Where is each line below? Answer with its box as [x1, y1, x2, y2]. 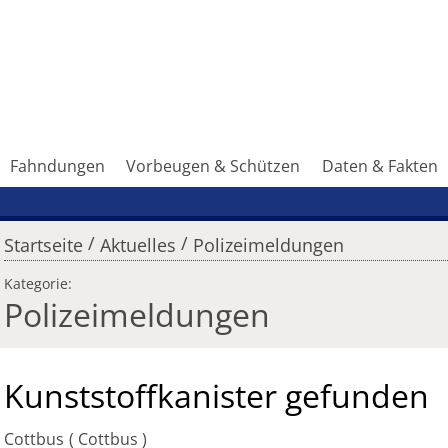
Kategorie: [4, 274, 72, 294]
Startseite [4, 233, 83, 258]
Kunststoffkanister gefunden [4, 374, 429, 418]
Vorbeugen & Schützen [126, 155, 301, 178]
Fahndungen [9, 155, 105, 178]
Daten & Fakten [322, 155, 439, 178]
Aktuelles [99, 233, 176, 258]
